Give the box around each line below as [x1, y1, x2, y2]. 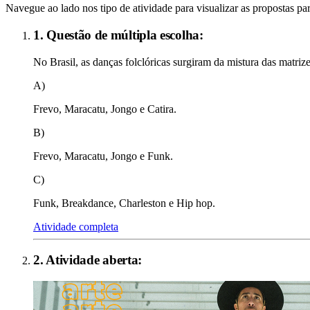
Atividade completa [33, 220, 118, 232]
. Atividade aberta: [39, 253, 143, 268]
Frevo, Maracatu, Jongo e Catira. [33, 102, 176, 115]
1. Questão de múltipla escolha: [33, 28, 203, 42]
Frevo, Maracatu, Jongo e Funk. [33, 149, 173, 162]
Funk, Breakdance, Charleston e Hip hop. [33, 197, 215, 209]
